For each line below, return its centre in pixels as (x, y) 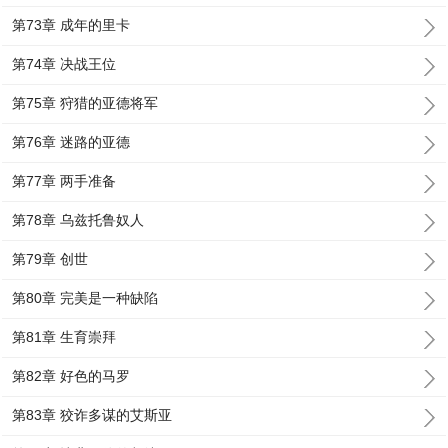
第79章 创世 (50, 259)
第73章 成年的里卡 (71, 25)
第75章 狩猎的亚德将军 (85, 103)
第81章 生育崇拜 (64, 337)
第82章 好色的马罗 (71, 376)
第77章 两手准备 (64, 181)
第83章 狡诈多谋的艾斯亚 (92, 415)
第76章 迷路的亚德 (71, 142)
